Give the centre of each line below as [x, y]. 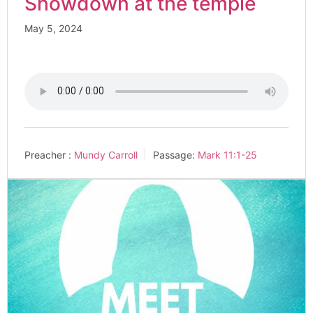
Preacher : [48, 154]
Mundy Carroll [106, 154]
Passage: [174, 154]
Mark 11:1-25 [227, 154]
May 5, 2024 [53, 28]
